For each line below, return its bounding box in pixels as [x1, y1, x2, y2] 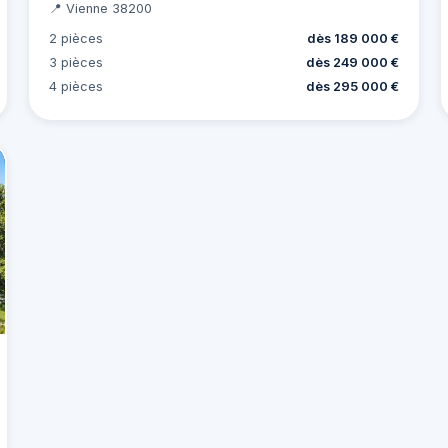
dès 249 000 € [306, 54, 400, 70]
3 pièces [48, 54, 103, 70]
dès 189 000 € [307, 30, 400, 46]
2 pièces [48, 30, 103, 46]
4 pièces [48, 78, 103, 94]
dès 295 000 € [306, 78, 400, 94]
